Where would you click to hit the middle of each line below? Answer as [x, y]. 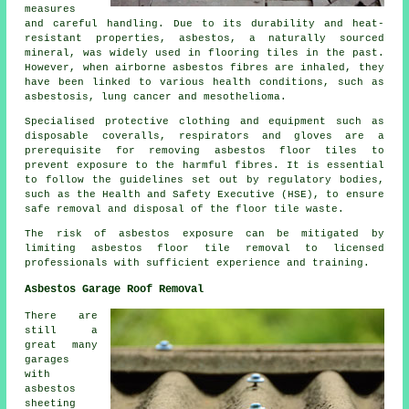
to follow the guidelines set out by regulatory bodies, [204, 180]
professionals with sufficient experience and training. [198, 263]
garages [47, 360]
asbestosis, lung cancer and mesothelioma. [156, 97]
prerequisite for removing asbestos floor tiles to [204, 151]
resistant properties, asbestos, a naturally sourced [204, 39]
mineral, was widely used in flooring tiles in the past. [204, 53]
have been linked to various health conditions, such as [204, 83]
